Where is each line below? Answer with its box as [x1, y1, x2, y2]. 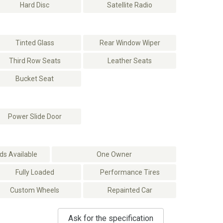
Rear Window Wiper [99, 39, 160, 47]
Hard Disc [20, 1, 49, 9]
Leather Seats [108, 57, 152, 65]
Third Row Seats [8, 57, 61, 65]
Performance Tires [100, 168, 160, 176]
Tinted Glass [15, 39, 54, 47]
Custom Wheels [10, 186, 59, 194]
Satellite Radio [107, 1, 152, 9]
